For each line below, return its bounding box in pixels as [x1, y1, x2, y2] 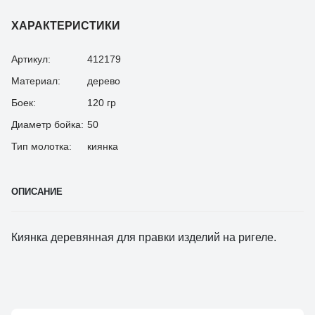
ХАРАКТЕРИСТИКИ [11, 19, 120, 32]
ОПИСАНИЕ [11, 186, 63, 197]
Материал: [11, 75, 60, 86]
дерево [87, 75, 120, 86]
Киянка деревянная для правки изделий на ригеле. [11, 231, 276, 243]
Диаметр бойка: [11, 118, 84, 130]
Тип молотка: [11, 140, 72, 152]
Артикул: [11, 53, 51, 65]
